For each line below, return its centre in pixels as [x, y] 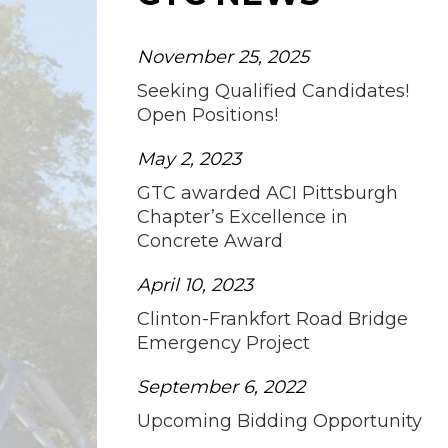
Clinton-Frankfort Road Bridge [272, 318]
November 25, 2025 [223, 56]
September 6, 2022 [221, 386]
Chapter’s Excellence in [242, 216]
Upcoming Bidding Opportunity [279, 420]
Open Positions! [207, 114]
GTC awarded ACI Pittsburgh [267, 192]
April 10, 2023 [195, 284]
